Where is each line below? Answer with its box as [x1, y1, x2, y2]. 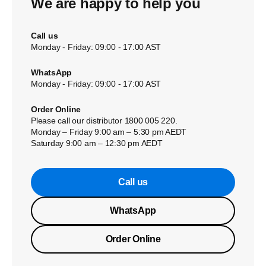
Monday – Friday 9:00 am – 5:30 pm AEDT [31, 127, 187, 137]
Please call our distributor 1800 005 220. [31, 116, 178, 125]
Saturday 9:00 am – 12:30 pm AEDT [31, 138, 163, 148]
